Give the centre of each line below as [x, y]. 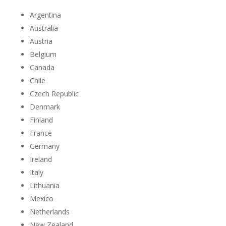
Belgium [43, 54]
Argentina [45, 15]
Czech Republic [54, 94]
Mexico [41, 199]
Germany [44, 146]
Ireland [41, 159]
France [41, 133]
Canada [42, 67]
